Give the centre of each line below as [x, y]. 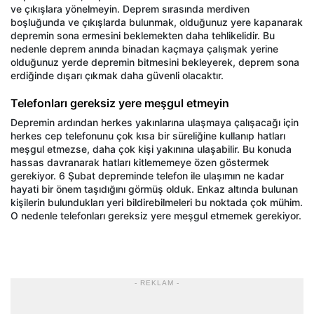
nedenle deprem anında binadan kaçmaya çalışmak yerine [144, 49]
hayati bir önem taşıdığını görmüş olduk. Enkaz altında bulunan [154, 189]
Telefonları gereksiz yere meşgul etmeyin [120, 103]
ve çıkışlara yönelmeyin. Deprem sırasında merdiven [130, 9]
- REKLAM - [157, 283]
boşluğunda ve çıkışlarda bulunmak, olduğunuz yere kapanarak [157, 22]
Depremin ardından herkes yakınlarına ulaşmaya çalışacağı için [155, 123]
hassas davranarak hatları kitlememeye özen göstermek [140, 163]
